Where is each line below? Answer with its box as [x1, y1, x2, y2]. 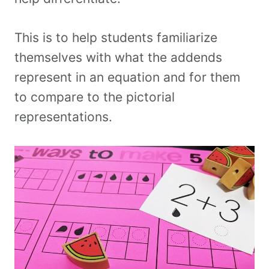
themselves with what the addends [14, 50, 222, 65]
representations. [14, 109, 116, 125]
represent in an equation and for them [14, 70, 240, 85]
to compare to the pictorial [14, 89, 175, 105]
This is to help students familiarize [14, 30, 217, 46]
